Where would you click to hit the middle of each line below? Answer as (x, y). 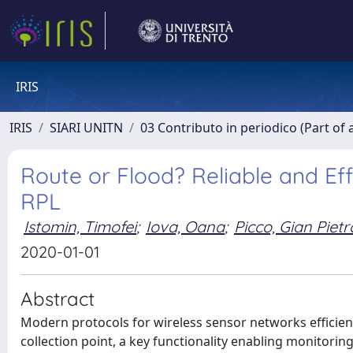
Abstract (58, 299)
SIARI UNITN (86, 128)
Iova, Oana (185, 227)
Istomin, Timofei (80, 227)
